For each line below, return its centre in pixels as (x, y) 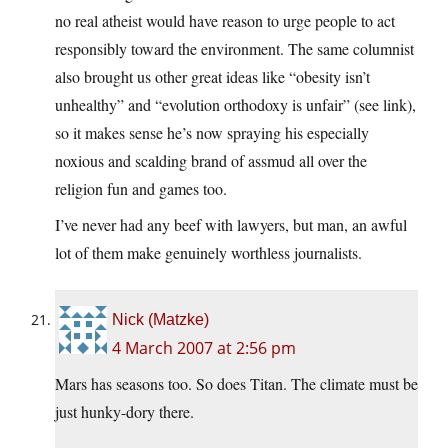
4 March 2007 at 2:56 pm (204, 348)
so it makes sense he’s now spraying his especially (212, 133)
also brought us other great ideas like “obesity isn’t (212, 77)
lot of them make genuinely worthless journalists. (208, 253)
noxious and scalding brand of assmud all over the (211, 161)
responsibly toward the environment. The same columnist (234, 49)
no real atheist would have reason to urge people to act (225, 21)
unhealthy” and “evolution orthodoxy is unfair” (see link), (235, 105)
